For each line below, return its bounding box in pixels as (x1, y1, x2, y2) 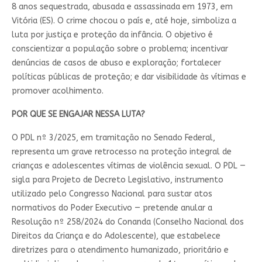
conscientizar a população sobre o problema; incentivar (11, 44, 228, 54)
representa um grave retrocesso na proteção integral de (11, 147, 232, 157)
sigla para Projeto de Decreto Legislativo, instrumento (11, 175, 223, 185)
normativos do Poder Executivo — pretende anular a (11, 203, 212, 213)
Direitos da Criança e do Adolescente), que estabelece (11, 231, 220, 242)
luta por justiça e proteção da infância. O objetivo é (11, 30, 213, 40)
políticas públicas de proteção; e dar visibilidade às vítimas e (11, 72, 246, 82)
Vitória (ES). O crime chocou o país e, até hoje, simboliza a (11, 16, 236, 26)
